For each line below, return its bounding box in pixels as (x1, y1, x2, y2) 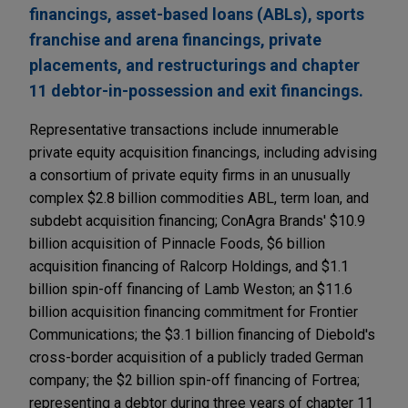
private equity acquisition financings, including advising (29, 144, 377, 162)
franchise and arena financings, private (29, 30, 321, 50)
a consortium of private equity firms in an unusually (29, 167, 351, 185)
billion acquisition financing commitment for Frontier (29, 303, 358, 321)
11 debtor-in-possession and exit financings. (29, 81, 363, 101)
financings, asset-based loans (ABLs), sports (29, 5, 364, 25)
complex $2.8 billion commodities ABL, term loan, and (29, 189, 369, 208)
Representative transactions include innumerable (29, 121, 339, 139)
